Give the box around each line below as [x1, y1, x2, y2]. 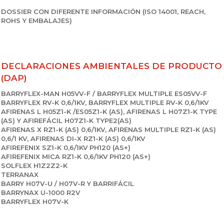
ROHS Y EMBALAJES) [1, 16, 72, 24]
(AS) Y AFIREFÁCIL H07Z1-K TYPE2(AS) [1, 116, 131, 124]
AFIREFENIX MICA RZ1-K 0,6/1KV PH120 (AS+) [1, 152, 150, 160]
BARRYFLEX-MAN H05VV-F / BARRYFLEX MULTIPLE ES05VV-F [1, 89, 207, 97]
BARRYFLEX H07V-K [1, 197, 68, 205]
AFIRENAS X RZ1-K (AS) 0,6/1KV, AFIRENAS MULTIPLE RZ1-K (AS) [1, 125, 216, 133]
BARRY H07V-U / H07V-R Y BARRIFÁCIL [1, 179, 134, 187]
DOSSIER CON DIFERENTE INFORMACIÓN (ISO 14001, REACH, [1, 7, 205, 15]
